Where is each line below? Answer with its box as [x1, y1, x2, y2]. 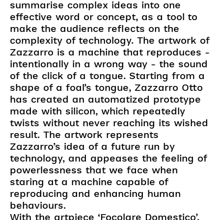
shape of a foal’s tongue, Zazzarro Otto [10, 81, 203, 93]
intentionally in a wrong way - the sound [10, 57, 208, 70]
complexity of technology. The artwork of [10, 34, 209, 46]
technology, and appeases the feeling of [10, 152, 207, 164]
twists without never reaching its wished [10, 116, 208, 129]
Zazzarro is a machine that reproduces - [10, 46, 210, 58]
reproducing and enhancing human [10, 187, 181, 199]
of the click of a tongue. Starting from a [10, 69, 205, 82]
